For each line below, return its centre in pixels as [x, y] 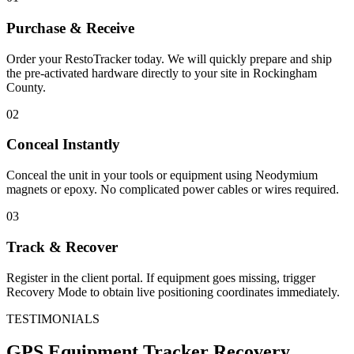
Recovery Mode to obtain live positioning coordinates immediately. [173, 292]
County [24, 87]
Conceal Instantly [63, 145]
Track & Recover [62, 247]
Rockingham [285, 73]
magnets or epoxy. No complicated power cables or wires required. [173, 190]
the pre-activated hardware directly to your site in [130, 73]
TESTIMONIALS [53, 318]
